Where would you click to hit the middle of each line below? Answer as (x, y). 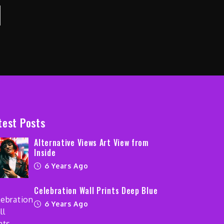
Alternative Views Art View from (91, 143)
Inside (45, 153)
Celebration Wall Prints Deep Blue (96, 191)
